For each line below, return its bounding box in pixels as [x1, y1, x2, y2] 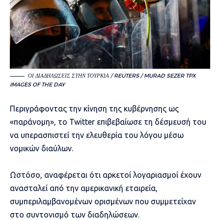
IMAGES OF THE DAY [10, 81, 65, 88]
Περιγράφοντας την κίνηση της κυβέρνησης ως [10, 104, 179, 113]
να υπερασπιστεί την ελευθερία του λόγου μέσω [10, 131, 184, 140]
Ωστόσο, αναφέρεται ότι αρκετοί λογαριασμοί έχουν [10, 170, 201, 180]
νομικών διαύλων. [10, 144, 73, 153]
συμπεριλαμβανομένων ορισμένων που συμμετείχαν [10, 197, 196, 206]
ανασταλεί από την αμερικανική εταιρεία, [10, 184, 158, 193]
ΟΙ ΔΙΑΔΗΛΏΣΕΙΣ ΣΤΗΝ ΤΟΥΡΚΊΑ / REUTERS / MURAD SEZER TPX [28, 72, 196, 80]
